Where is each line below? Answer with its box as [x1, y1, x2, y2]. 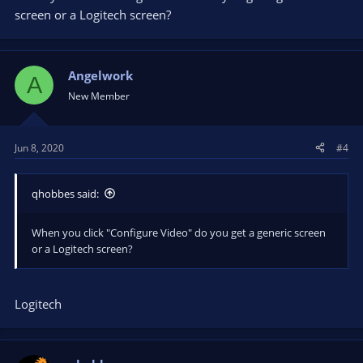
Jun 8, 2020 [15, 140, 64, 155]
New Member [68, 89, 130, 103]
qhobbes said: [32, 186, 99, 201]
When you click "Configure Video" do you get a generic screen [32, 224, 326, 240]
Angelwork [68, 67, 133, 83]
